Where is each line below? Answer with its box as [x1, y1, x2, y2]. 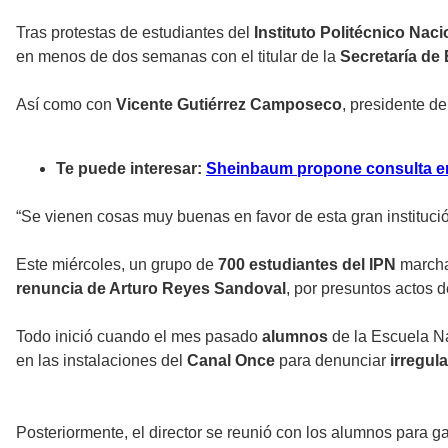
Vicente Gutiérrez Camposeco [116, 96, 342, 114]
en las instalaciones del [16, 352, 187, 370]
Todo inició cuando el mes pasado [16, 328, 258, 346]
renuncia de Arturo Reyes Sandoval [16, 280, 286, 298]
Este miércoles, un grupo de [16, 256, 214, 274]
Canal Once [187, 352, 275, 370]
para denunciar [275, 352, 390, 370]
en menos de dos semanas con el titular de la [16, 48, 340, 66]
